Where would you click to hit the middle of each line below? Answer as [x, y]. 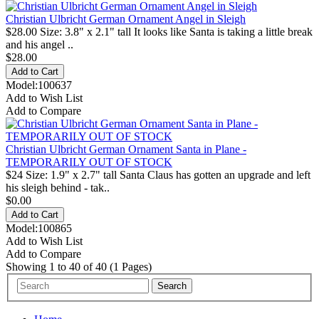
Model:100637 [39, 85]
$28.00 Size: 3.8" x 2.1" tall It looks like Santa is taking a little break [159, 31]
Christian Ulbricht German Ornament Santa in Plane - [126, 149]
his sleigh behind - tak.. [58, 187]
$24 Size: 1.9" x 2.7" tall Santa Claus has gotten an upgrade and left [158, 174]
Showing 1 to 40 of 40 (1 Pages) [79, 266]
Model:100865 [39, 228]
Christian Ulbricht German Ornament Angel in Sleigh [126, 19]
